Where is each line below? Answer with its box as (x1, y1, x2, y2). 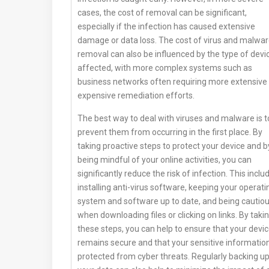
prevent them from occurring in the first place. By (77, 127, 262, 138)
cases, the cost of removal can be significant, (77, 8, 247, 18)
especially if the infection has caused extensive (77, 22, 255, 32)
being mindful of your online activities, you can (77, 155, 252, 165)
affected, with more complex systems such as (77, 63, 252, 73)
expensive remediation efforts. (77, 91, 195, 101)
